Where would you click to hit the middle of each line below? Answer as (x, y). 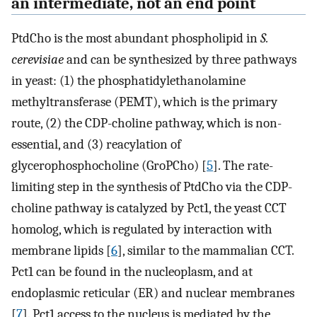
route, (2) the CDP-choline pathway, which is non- (146, 123)
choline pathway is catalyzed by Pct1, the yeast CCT (149, 208)
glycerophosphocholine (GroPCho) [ (109, 166)
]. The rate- (243, 166)
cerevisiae (38, 59)
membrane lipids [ (61, 250)
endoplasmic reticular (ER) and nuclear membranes (153, 293)
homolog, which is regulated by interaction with (142, 229)
